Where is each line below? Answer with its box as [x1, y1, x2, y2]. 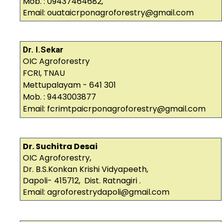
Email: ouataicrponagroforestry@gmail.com [23, 7, 196, 19]
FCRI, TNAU [23, 67, 65, 79]
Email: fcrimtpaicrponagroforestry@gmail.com [23, 103, 206, 115]
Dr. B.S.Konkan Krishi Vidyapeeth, [23, 164, 148, 175]
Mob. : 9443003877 [23, 91, 96, 103]
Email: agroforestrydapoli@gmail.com [23, 186, 169, 198]
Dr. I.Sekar [23, 45, 63, 55]
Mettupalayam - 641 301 [23, 79, 116, 91]
